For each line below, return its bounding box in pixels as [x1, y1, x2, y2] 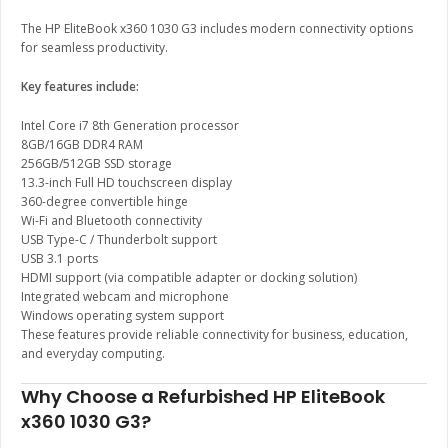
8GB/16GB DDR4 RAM [21, 136, 143, 154]
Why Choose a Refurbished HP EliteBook [21, 384, 385, 410]
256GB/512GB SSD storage [21, 155, 172, 173]
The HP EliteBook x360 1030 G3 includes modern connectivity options [21, 20, 413, 38]
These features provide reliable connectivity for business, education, [21, 326, 408, 344]
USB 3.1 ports [21, 250, 98, 268]
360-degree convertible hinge [21, 193, 188, 211]
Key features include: [21, 78, 139, 96]
